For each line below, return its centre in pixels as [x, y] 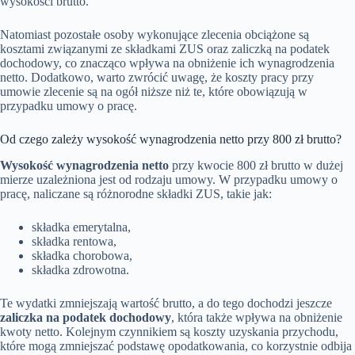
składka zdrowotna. [80, 270]
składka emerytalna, [81, 227]
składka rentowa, [74, 242]
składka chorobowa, [82, 256]
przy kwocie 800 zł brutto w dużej [256, 166]
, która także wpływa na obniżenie [257, 318]
